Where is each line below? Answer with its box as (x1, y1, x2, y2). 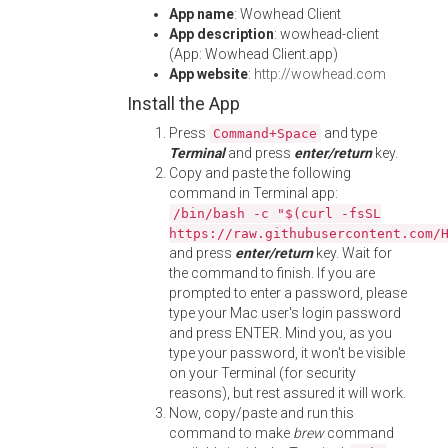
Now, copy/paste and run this (169, 405, 354, 421)
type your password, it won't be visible (169, 345, 405, 361)
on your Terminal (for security (169, 365, 356, 381)
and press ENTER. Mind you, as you (169, 325, 392, 341)
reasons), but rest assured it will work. (169, 385, 406, 401)
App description (169, 26, 274, 42)
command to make (169, 425, 293, 441)
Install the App (127, 93, 240, 114)
